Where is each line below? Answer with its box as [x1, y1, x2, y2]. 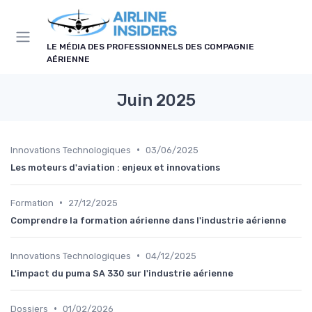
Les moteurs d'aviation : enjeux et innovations [10, 162, 220, 173]
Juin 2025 [116, 90, 196, 110]
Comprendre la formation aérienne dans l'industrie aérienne [10, 214, 286, 226]
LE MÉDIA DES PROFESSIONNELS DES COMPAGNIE [47, 41, 254, 52]
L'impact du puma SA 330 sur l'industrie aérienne [10, 267, 233, 279]
